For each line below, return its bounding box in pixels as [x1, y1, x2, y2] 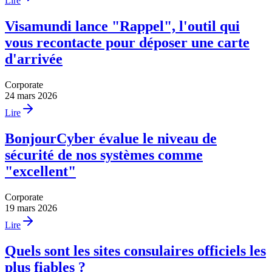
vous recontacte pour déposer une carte [5, 35, 250, 51]
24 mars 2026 [5, 90, 57, 101]
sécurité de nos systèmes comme [5, 147, 203, 163]
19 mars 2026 [5, 203, 57, 214]
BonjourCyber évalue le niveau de [5, 131, 217, 147]
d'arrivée [5, 51, 63, 67]
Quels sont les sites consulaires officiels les [5, 242, 266, 259]
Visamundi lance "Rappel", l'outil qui [5, 18, 240, 35]
